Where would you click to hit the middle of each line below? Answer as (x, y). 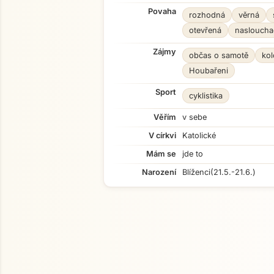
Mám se (161, 154)
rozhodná (207, 15)
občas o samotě (219, 55)
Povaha (162, 11)
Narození (159, 172)
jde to (193, 154)
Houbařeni (209, 71)
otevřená (205, 30)
